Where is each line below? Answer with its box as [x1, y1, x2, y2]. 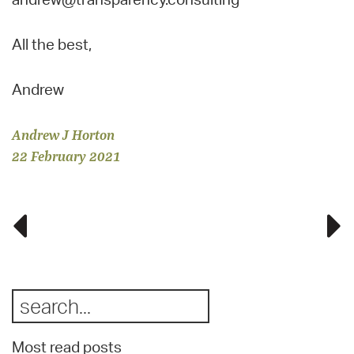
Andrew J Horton [12, 124, 115, 144]
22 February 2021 [12, 145, 121, 165]
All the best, [12, 34, 92, 54]
